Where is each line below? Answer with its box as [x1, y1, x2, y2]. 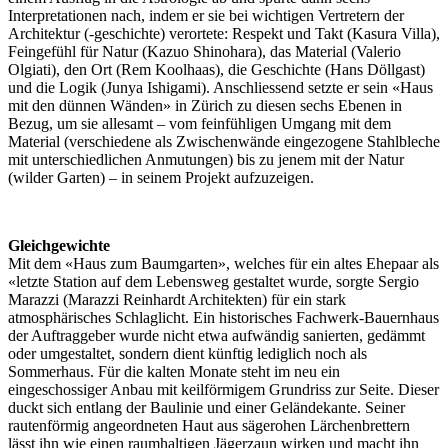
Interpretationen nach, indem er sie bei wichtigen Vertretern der [8, 6, 404, 24]
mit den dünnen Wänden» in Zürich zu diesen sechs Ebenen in [8, 96, 402, 114]
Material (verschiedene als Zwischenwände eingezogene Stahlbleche [8, 132, 440, 150]
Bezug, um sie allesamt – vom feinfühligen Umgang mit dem [8, 114, 391, 132]
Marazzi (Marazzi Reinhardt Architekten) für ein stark [8, 290, 346, 308]
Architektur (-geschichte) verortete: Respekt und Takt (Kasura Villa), [8, 24, 440, 42]
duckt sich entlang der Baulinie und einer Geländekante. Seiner [8, 398, 405, 416]
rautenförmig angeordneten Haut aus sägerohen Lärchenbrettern [8, 416, 410, 434]
